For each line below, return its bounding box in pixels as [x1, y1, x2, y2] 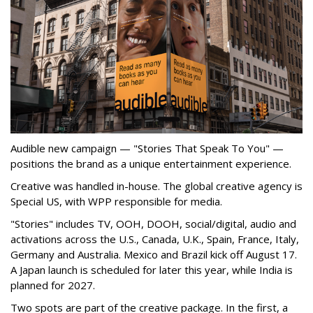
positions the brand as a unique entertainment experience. [10, 156, 291, 170]
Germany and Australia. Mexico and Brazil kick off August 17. [10, 247, 297, 261]
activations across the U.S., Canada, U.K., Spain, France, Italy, [10, 231, 299, 246]
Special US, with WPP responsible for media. [10, 194, 222, 208]
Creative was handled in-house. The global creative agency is [10, 178, 303, 193]
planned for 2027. [10, 277, 95, 292]
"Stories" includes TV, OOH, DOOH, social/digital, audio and [10, 216, 296, 231]
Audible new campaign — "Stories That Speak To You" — [10, 140, 284, 155]
